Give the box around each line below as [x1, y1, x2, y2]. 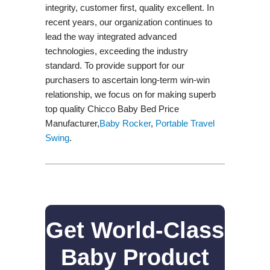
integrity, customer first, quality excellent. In [45, 2, 214, 13]
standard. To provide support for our [45, 60, 184, 71]
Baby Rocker [99, 118, 151, 128]
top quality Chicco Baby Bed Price [45, 103, 179, 114]
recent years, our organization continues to [45, 16, 212, 27]
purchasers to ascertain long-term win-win [45, 74, 210, 85]
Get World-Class [46, 217, 224, 243]
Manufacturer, [45, 118, 99, 128]
